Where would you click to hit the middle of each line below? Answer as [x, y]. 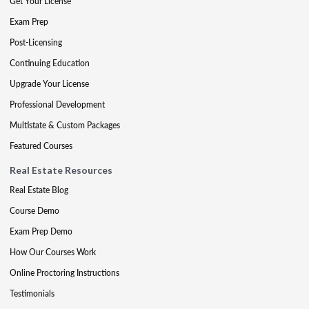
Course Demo [34, 211]
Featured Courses [41, 146]
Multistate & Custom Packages [65, 125]
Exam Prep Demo [41, 231]
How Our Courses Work [53, 252]
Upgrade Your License [49, 84]
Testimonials [32, 293]
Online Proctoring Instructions [64, 273]
